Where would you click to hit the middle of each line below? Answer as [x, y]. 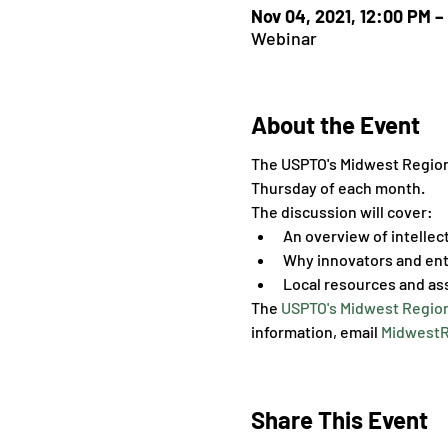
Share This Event [339, 420]
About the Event [335, 125]
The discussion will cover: [341, 212]
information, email [315, 332]
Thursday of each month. [337, 188]
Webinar [283, 38]
